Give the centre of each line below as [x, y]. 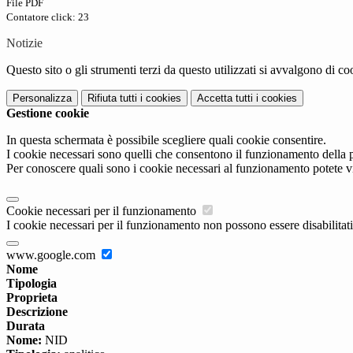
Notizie [24, 43]
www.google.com [52, 255]
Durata [26, 326]
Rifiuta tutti [112, 98]
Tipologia [32, 284]
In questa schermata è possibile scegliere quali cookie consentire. [166, 140]
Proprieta [32, 298]
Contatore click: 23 [48, 17]
